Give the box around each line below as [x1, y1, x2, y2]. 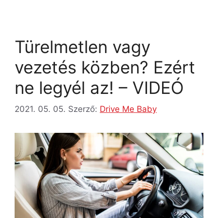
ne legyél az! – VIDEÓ [15, 77, 184, 98]
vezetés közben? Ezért [15, 56, 195, 77]
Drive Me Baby [100, 104, 157, 114]
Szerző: [68, 104, 100, 114]
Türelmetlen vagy [15, 36, 150, 57]
